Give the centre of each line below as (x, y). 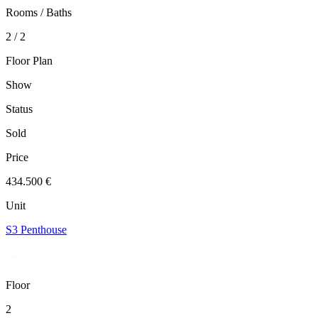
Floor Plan (29, 61)
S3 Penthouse (36, 230)
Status (19, 109)
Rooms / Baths (39, 13)
